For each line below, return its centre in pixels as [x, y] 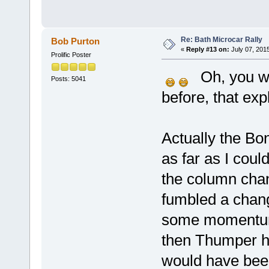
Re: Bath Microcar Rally [221, 40]
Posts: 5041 [68, 79]
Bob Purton [76, 41]
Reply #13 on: [207, 50]
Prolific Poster [71, 55]
